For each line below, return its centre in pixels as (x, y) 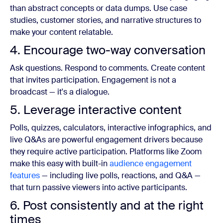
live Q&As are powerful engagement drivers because (106, 140)
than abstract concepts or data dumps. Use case (99, 8)
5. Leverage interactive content (96, 110)
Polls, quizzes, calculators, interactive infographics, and (111, 128)
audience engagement (151, 164)
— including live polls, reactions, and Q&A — (120, 175)
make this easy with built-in (60, 164)
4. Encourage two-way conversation (108, 50)
